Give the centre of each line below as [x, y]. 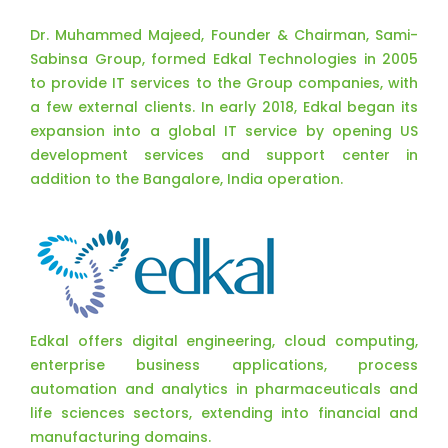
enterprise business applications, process [224, 365]
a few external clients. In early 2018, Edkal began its [224, 107]
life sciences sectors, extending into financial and [224, 413]
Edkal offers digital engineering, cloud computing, [224, 341]
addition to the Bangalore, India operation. [186, 179]
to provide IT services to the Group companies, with [224, 83]
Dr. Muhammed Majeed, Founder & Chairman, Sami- [224, 35]
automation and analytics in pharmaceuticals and [224, 389]
